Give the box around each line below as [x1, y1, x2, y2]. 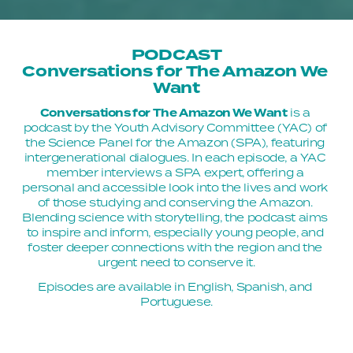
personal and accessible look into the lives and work [22, 180, 328, 195]
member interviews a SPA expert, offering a [46, 165, 304, 180]
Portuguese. [140, 294, 213, 309]
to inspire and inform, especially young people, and [26, 225, 324, 240]
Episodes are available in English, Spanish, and [38, 279, 312, 294]
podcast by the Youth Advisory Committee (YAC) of [23, 120, 327, 135]
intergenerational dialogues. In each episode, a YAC [24, 150, 326, 165]
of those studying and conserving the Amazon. [37, 195, 313, 210]
